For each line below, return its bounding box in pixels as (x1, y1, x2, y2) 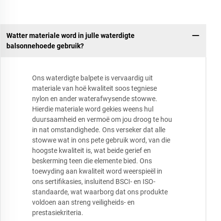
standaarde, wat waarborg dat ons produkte (32, 188, 168, 196)
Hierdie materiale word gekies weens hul (32, 105, 153, 113)
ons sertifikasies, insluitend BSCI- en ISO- (32, 178, 155, 186)
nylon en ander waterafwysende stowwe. (32, 95, 157, 103)
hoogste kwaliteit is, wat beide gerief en (32, 147, 151, 155)
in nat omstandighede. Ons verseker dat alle (32, 126, 165, 134)
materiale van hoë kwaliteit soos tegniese (32, 84, 157, 93)
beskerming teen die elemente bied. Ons (32, 157, 152, 165)
